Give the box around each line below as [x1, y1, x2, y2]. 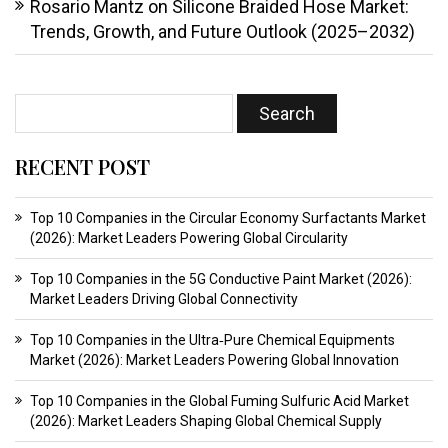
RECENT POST [15, 153, 150, 181]
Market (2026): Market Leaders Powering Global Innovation [30, 352, 399, 369]
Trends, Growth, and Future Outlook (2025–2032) [30, 21, 415, 43]
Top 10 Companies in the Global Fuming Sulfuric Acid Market [30, 393, 409, 410]
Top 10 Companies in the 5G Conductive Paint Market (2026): [30, 271, 412, 288]
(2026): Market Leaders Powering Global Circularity [30, 230, 348, 247]
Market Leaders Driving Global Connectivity [30, 291, 298, 308]
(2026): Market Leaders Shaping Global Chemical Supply [30, 413, 382, 430]
